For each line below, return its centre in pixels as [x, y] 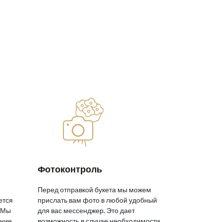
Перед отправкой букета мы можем [94, 190]
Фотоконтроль [70, 169]
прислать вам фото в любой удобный [97, 200]
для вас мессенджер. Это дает [86, 211]
